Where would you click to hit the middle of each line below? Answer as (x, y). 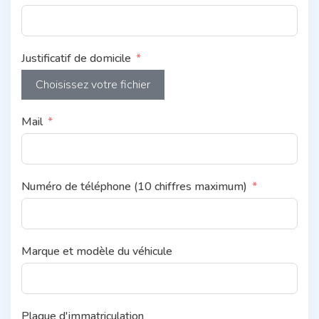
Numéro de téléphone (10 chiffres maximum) (134, 186)
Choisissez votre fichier (93, 84)
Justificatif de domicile (76, 58)
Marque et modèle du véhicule (97, 251)
